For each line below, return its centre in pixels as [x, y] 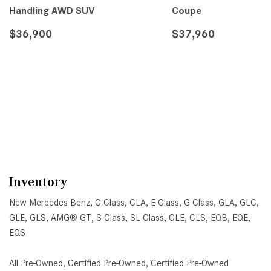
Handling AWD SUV [52, 11]
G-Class [199, 203]
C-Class [110, 203]
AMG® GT [71, 218]
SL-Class [147, 218]
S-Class [111, 218]
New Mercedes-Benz [50, 203]
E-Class [165, 203]
